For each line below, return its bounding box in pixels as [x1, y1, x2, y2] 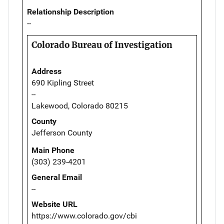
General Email [31, 172, 82, 182]
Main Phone [31, 145, 74, 155]
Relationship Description [27, 6, 114, 16]
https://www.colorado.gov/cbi [31, 210, 137, 220]
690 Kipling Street [31, 77, 94, 87]
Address [31, 66, 61, 76]
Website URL [31, 199, 77, 209]
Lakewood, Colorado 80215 [31, 100, 128, 110]
